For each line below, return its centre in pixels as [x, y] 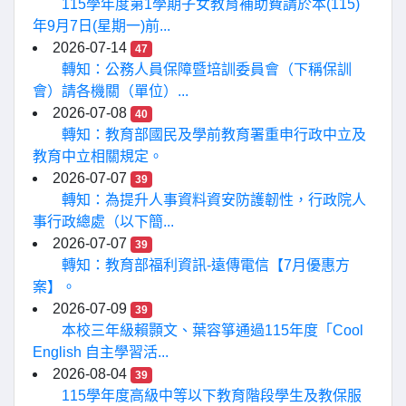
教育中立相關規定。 [98, 156]
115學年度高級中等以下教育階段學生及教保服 [212, 396]
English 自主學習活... [101, 352]
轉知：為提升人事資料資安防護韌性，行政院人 [214, 200]
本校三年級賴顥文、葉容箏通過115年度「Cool [213, 330]
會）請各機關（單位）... [111, 91]
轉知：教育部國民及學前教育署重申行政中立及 [214, 135]
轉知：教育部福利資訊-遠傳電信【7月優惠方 [206, 265]
